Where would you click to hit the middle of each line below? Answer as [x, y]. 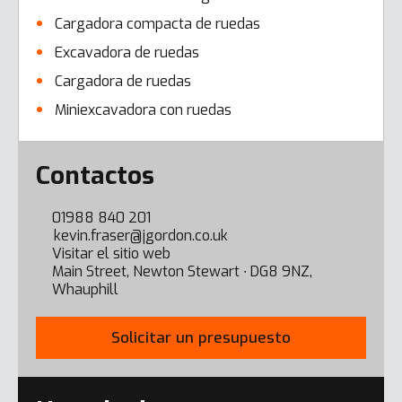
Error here [63, 161]
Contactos [95, 175]
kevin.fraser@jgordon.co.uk [141, 236]
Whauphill [85, 289]
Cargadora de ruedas [123, 81]
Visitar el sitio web [111, 253]
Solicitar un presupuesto [201, 338]
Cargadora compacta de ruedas [157, 24]
